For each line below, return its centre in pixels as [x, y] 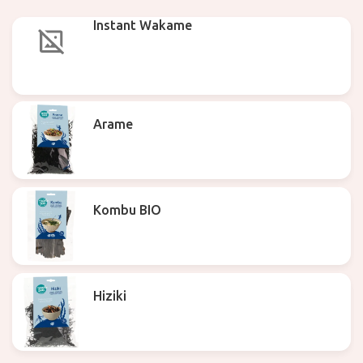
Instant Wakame [143, 26]
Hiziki [110, 296]
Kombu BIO [127, 210]
